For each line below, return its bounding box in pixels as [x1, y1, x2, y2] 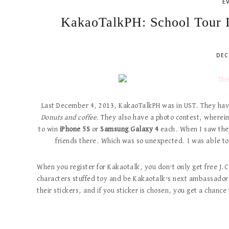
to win [38, 126, 60, 133]
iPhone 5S [59, 126, 90, 133]
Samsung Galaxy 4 [100, 126, 159, 133]
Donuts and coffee [40, 114, 97, 121]
